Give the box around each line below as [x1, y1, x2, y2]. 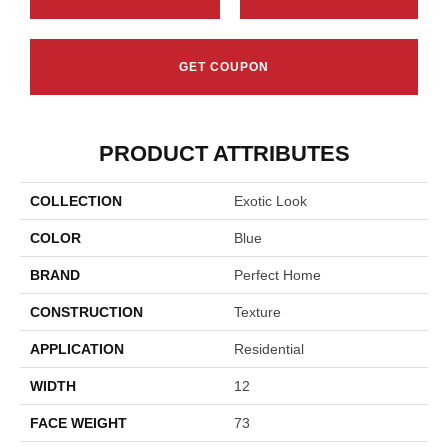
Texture [234, 303, 281, 320]
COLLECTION [30, 192, 122, 209]
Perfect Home [234, 266, 321, 283]
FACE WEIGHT [30, 414, 127, 431]
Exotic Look [234, 192, 307, 209]
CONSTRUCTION [30, 303, 143, 320]
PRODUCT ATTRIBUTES [98, 140, 350, 166]
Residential [234, 340, 304, 357]
